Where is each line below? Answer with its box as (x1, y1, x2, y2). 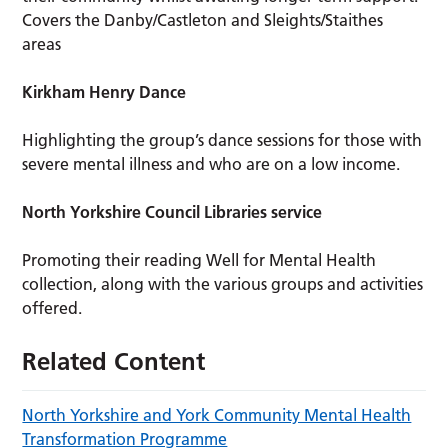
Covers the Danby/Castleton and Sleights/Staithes (22, 10, 384, 31)
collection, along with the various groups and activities (22, 274, 424, 295)
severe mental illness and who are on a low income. (22, 154, 401, 175)
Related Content (22, 347, 206, 377)
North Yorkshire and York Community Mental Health (22, 405, 412, 426)
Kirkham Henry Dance (22, 82, 187, 103)
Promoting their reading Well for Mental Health (22, 250, 377, 271)
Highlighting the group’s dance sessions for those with (22, 130, 423, 151)
